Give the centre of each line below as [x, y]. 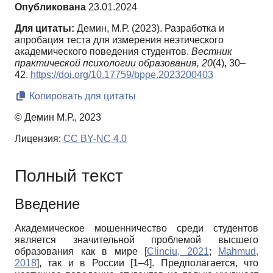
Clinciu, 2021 [178, 251]
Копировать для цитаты [81, 96]
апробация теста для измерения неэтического [119, 40]
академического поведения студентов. [103, 51]
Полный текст [69, 175]
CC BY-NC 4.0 [95, 138]
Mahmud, [238, 251]
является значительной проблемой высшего [136, 239]
